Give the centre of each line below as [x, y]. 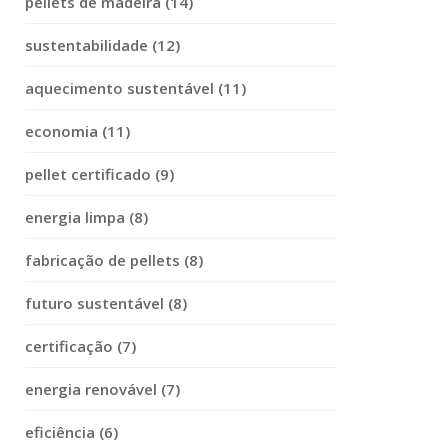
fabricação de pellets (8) [114, 260]
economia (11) [77, 131]
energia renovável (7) [102, 389]
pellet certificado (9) [99, 174]
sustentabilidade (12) [102, 45]
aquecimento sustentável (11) [135, 88]
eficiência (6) [71, 432]
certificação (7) [80, 346]
